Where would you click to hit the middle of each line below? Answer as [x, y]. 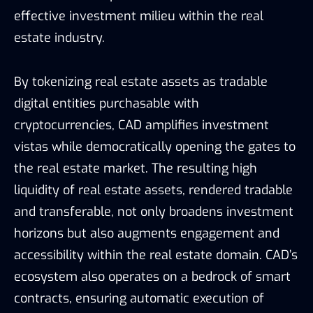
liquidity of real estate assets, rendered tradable [153, 190]
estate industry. [59, 37]
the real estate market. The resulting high [136, 168]
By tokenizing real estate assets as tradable [141, 81]
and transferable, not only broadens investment [154, 211]
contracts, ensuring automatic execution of [139, 298]
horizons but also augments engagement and [147, 233]
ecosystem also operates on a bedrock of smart [152, 276]
